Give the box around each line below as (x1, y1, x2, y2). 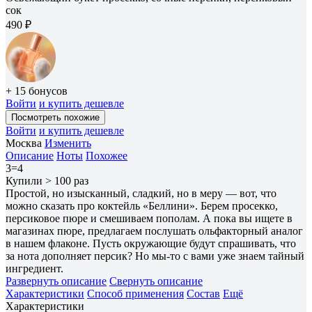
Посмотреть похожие (11, 111, 100, 123)
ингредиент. (6, 262, 63, 274)
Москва (6, 136, 45, 149)
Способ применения (87, 287, 184, 299)
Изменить (45, 136, 91, 149)
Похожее (86, 149, 127, 162)
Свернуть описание (109, 274, 203, 287)
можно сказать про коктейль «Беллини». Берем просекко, (6, 199, 278, 212)
